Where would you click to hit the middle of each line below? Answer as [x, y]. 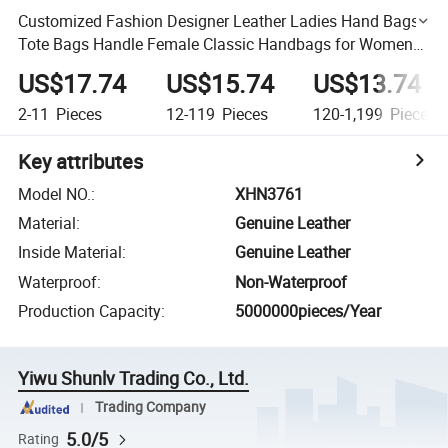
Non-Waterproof [291, 281]
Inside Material [70, 252]
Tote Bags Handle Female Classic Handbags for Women [216, 43]
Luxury [42, 66]
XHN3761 [269, 193]
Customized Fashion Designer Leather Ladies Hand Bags [219, 20]
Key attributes [81, 161]
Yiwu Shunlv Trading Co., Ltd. [134, 378]
